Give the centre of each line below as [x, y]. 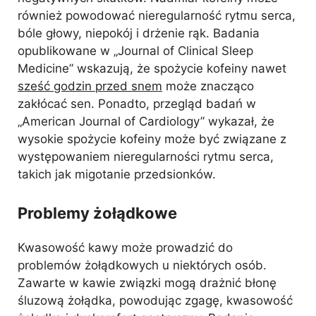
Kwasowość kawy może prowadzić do [125, 247]
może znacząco [208, 86]
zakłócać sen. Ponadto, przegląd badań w [137, 104]
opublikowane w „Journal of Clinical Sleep [135, 51]
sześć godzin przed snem [90, 86]
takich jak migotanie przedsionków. [117, 174]
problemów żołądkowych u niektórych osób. [142, 265]
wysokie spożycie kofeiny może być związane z [152, 139]
